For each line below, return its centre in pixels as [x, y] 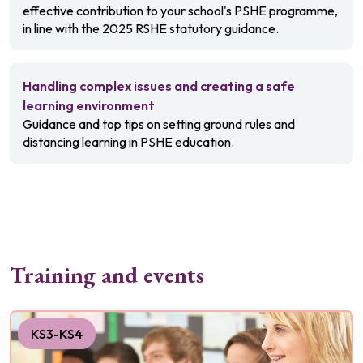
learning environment [89, 105]
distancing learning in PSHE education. [128, 142]
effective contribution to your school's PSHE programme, [180, 11]
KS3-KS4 [57, 334]
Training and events [107, 275]
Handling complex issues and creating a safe [159, 86]
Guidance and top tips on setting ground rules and [159, 124]
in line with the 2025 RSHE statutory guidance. [151, 28]
